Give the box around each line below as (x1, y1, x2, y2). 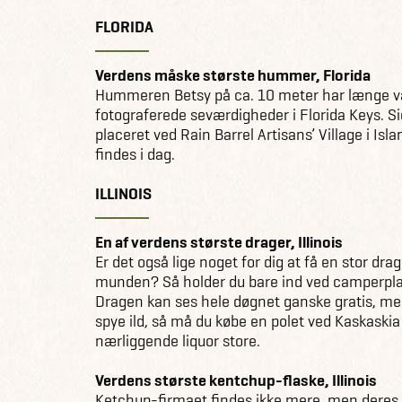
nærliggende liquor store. (95, 330, 260, 351)
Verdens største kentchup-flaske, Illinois (95, 370, 377, 390)
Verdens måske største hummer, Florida (95, 65, 371, 85)
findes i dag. (95, 144, 175, 164)
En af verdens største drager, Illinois (95, 232, 343, 252)
